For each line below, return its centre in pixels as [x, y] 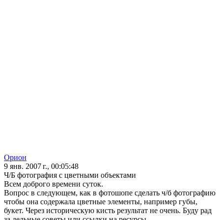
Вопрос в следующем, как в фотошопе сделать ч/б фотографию [110, 193]
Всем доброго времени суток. [54, 184]
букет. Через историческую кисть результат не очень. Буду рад [108, 211]
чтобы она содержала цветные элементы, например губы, [101, 202]
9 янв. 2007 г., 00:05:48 [41, 166]
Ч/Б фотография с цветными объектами [70, 175]
